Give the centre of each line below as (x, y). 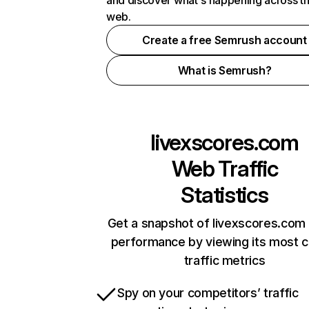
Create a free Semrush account (225, 40)
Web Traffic (225, 169)
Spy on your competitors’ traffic (208, 293)
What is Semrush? (225, 70)
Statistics (225, 195)
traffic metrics (225, 260)
